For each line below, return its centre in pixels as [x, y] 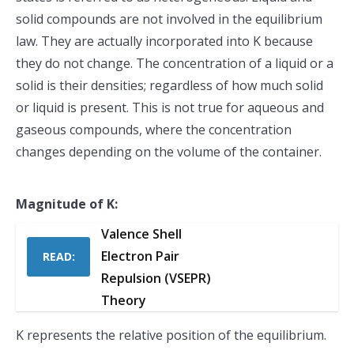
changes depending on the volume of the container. [169, 152]
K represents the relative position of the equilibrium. [171, 335]
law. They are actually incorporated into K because [164, 41]
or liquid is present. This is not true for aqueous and [170, 107]
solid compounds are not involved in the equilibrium [169, 19]
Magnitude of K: [67, 204]
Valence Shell [141, 234]
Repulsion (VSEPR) [156, 278]
